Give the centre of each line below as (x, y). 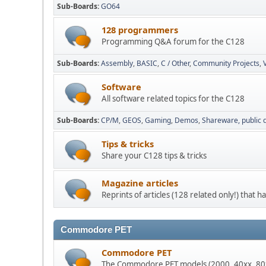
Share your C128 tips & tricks (154, 156)
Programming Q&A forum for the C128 (173, 42)
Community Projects (226, 64)
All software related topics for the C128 (173, 99)
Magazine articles (140, 183)
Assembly (117, 64)
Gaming (158, 121)
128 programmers (140, 30)
